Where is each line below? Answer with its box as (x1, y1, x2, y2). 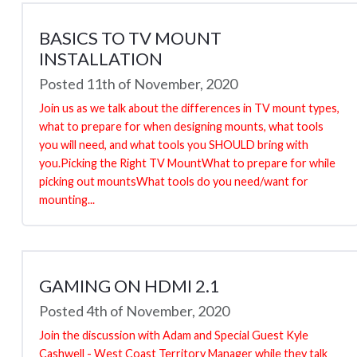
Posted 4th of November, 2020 (39, 301, 229, 320)
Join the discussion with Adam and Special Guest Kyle (39, 328, 308, 342)
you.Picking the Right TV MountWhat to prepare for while (39, 155, 335, 170)
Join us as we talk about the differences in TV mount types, (39, 100, 339, 115)
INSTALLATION (39, 47, 163, 69)
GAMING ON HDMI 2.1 (39, 274, 220, 296)
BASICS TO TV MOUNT (39, 26, 222, 49)
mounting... (39, 192, 95, 206)
